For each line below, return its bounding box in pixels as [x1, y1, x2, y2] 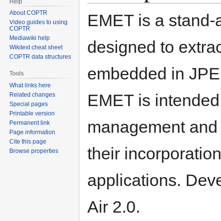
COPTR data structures [9, 53, 72, 61]
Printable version [9, 110, 55, 117]
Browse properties [9, 147, 59, 155]
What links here [9, 82, 51, 89]
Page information [9, 129, 56, 136]
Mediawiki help [9, 35, 50, 42]
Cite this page [9, 138, 47, 146]
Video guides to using [9, 19, 68, 26]
